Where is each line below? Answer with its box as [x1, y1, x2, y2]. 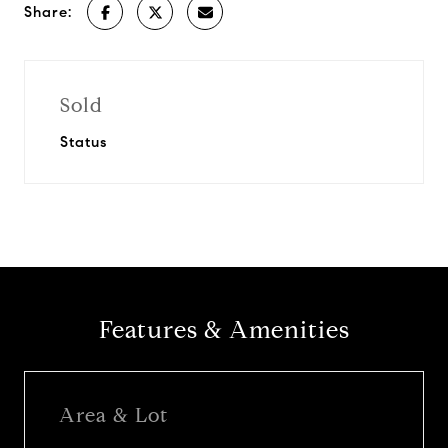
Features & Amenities [98, 315, 350, 345]
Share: [24, 3, 72, 21]
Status [60, 133, 107, 151]
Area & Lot [59, 402, 168, 428]
